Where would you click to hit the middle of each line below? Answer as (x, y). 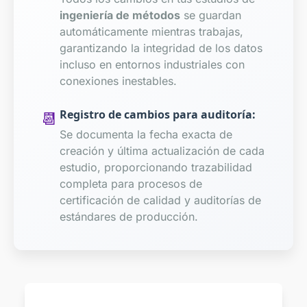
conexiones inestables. (118, 81)
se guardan (210, 15)
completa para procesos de (131, 184)
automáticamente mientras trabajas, (151, 31)
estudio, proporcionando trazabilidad (156, 168)
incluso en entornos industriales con (152, 64)
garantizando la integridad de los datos (161, 48)
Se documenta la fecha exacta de (146, 135)
